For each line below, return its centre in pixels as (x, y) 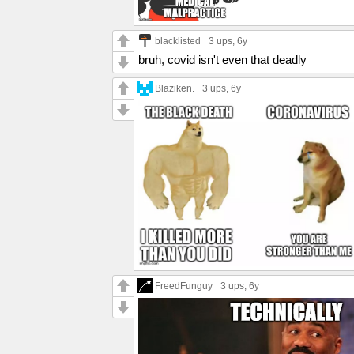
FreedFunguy (184, 285)
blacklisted (178, 40)
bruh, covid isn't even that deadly (222, 59)
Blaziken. (175, 88)
